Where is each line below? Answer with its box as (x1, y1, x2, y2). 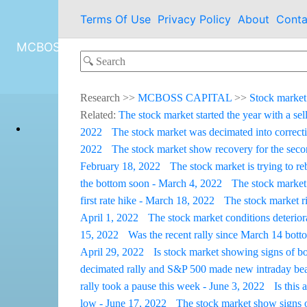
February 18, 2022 (80, 160, 160, 172)
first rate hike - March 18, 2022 (80, 194, 214, 206)
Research (80, 91, 120, 103)
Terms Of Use (80, 12, 151, 26)
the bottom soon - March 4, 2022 (80, 177, 222, 189)
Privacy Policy (158, 12, 231, 26)
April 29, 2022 (80, 245, 144, 258)
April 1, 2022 (80, 211, 138, 223)
